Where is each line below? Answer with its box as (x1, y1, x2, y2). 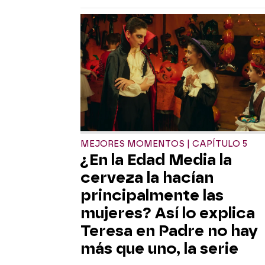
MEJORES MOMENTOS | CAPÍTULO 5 (80, 138, 247, 149)
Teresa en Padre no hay (80, 221, 258, 240)
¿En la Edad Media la (80, 150, 232, 169)
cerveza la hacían (80, 168, 214, 186)
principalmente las (80, 186, 224, 204)
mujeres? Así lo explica (80, 203, 255, 222)
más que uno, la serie (80, 239, 238, 257)
